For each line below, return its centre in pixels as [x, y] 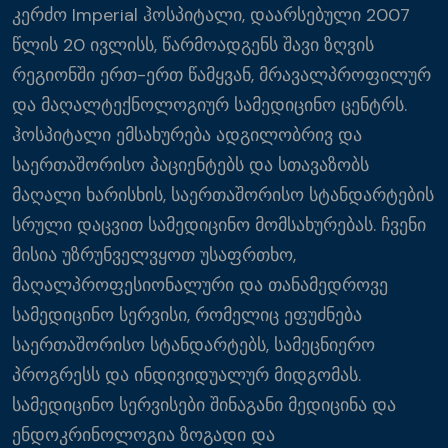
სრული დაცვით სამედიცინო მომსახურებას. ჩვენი [219, 225]
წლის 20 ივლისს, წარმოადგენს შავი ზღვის [193, 45]
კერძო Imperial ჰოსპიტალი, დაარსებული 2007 [211, 15]
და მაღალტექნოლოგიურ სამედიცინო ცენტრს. [209, 105]
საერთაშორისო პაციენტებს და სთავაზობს [190, 165]
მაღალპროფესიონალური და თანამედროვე [200, 285]
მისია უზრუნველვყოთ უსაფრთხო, [154, 255]
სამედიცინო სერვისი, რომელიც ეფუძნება [187, 315]
